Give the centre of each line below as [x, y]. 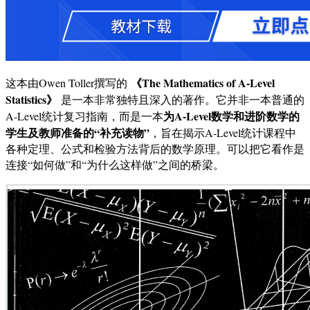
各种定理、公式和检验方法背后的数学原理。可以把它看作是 [155, 149]
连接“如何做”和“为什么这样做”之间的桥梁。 [115, 165]
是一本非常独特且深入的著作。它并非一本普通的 [181, 100]
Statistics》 [31, 100]
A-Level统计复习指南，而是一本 [84, 116]
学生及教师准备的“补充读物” [77, 133]
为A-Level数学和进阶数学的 [231, 116]
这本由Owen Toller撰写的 [68, 83]
